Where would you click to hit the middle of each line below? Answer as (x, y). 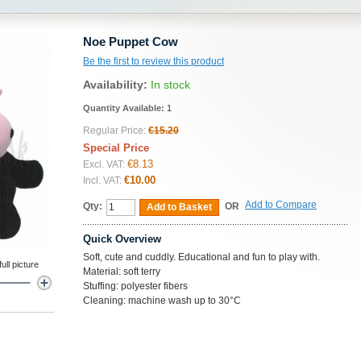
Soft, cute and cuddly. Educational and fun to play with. (201, 257)
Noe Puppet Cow (131, 41)
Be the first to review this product (154, 61)
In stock (170, 85)
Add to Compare (281, 205)
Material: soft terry (122, 272)
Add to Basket (179, 207)
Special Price (116, 148)
